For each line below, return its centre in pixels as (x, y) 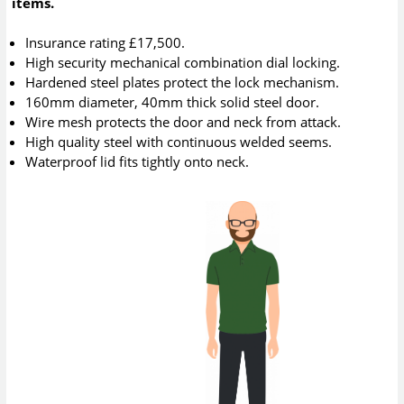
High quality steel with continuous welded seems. (179, 141)
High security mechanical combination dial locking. (183, 62)
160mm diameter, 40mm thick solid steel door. (173, 101)
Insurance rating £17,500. (106, 42)
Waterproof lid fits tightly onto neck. (138, 161)
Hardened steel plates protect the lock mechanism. (183, 82)
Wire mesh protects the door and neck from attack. (184, 121)
